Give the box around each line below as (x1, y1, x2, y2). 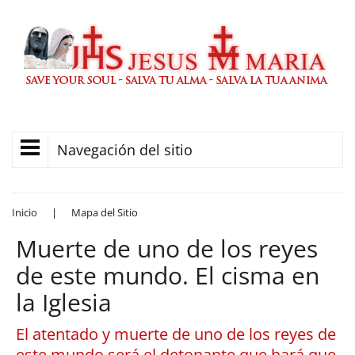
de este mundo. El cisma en (16, 259, 319, 292)
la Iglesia (16, 286, 112, 319)
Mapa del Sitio (71, 205, 138, 219)
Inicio (12, 205, 37, 219)
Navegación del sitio (57, 140, 193, 159)
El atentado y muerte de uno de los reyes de (16, 323, 336, 345)
